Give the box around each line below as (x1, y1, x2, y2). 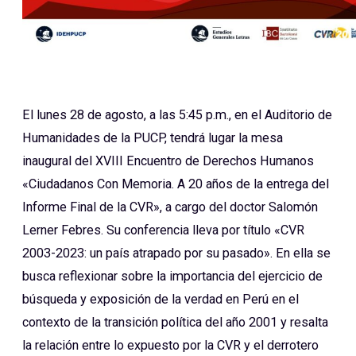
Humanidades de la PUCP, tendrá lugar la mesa (22, 130, 283, 146)
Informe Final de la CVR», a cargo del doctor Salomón (22, 199, 318, 215)
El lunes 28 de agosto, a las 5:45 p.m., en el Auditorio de (22, 107, 332, 123)
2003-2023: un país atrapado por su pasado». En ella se (22, 246, 331, 261)
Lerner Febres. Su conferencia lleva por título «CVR (22, 222, 304, 238)
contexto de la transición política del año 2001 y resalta (22, 315, 328, 331)
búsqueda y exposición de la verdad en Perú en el (22, 292, 299, 308)
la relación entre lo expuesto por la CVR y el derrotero (22, 338, 319, 354)
